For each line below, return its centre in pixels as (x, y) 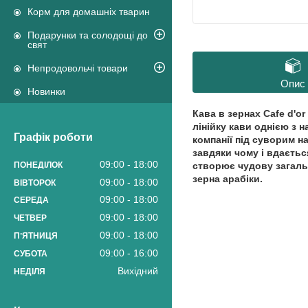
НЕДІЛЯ (30, 271)
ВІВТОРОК (35, 183)
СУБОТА (31, 253)
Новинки (46, 92)
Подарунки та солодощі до (88, 35)
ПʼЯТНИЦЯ (36, 236)
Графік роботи (53, 137)
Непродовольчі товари (78, 68)
